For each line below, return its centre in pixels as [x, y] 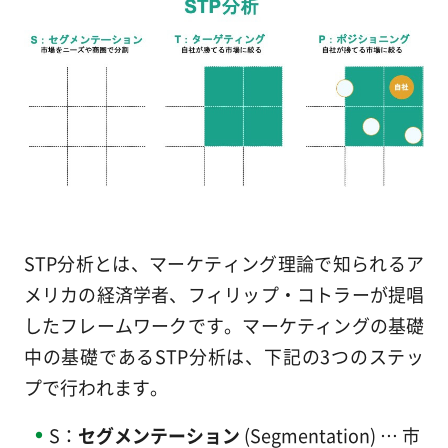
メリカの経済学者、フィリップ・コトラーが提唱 [224, 294]
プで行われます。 [95, 387]
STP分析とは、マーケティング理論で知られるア [224, 263]
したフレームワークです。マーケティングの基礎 [224, 325]
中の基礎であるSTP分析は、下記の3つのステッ [224, 356]
